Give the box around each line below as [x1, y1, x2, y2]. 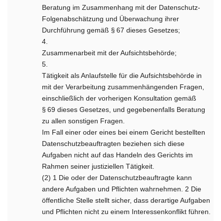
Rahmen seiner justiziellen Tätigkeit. [42, 162, 155, 170]
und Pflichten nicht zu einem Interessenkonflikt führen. [42, 208, 211, 216]
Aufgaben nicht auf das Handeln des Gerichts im [42, 151, 193, 159]
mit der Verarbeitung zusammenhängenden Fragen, [42, 83, 205, 91]
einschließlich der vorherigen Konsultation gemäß [42, 94, 197, 102]
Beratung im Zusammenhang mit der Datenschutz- [42, 3, 201, 11]
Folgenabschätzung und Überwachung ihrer [42, 15, 180, 23]
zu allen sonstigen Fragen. [42, 117, 125, 125]
